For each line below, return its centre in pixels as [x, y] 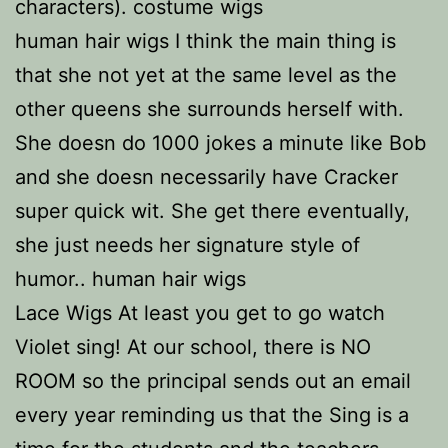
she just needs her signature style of [187, 245]
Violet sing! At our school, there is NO [193, 347]
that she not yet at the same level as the [206, 75]
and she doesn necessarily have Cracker [206, 177]
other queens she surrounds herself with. [209, 109]
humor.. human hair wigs [130, 279]
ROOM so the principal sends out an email [213, 381]
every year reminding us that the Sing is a [212, 415]
